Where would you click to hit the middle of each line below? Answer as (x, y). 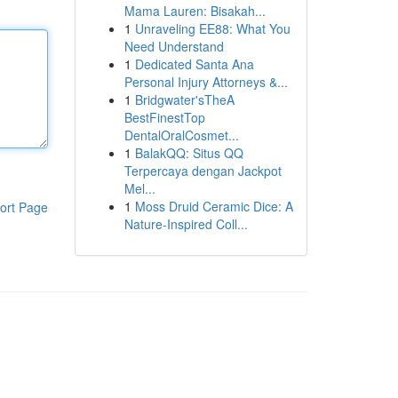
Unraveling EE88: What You (212, 28)
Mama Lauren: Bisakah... (195, 11)
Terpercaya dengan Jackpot (203, 171)
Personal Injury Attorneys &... (206, 82)
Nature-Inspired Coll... (186, 224)
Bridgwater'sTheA (184, 99)
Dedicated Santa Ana (194, 64)
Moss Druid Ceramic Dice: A (214, 206)
